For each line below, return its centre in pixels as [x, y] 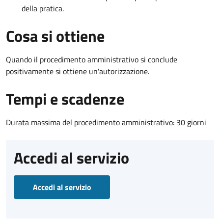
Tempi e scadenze [65, 98]
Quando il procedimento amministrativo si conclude [92, 59]
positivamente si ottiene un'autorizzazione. [78, 71]
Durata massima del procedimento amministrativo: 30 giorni [106, 122]
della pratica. [43, 8]
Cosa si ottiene [55, 36]
